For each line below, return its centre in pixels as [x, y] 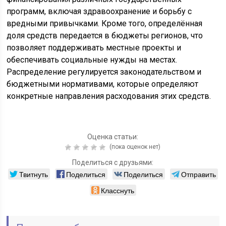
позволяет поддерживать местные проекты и [94, 48]
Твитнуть [33, 174]
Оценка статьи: [113, 137]
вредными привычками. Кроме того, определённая [105, 24]
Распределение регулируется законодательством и [104, 72]
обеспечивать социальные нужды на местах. [92, 60]
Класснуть [117, 190]
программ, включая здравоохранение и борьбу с [99, 12]
